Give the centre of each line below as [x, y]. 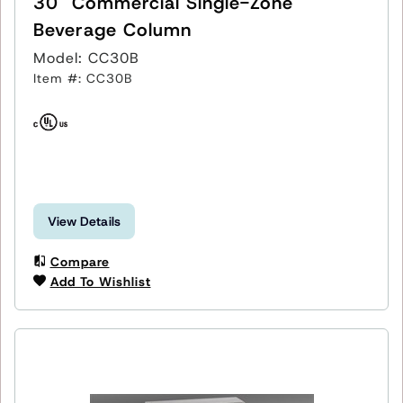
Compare [80, 261]
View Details [85, 221]
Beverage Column [112, 29]
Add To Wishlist [100, 281]
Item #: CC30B [83, 78]
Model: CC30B [86, 58]
